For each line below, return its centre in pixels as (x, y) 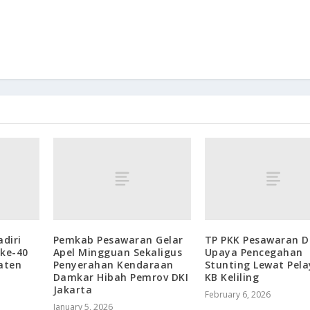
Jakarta (73, 289)
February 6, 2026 (237, 294)
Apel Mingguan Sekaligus (118, 252)
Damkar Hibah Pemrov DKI (121, 277)
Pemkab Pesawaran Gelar (118, 239)
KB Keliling (232, 277)
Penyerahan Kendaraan (113, 264)
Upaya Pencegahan (254, 252)
